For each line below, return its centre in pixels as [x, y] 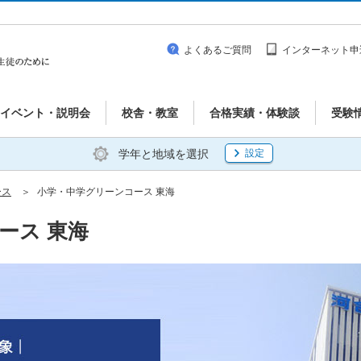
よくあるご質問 [218, 50]
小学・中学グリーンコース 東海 [106, 192]
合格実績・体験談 [255, 113]
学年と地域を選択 [163, 154]
